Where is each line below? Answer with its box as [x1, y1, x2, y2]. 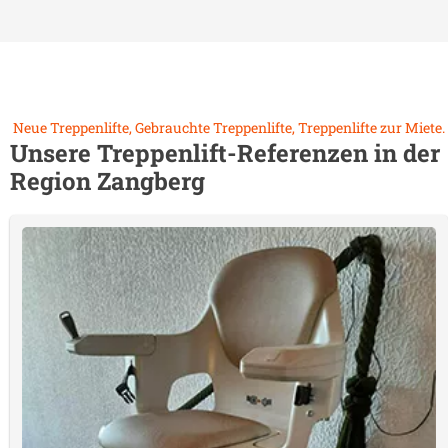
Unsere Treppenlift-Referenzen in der [10, 137, 440, 169]
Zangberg [97, 165, 205, 197]
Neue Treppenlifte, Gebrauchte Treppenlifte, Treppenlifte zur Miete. [13, 118, 445, 137]
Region [10, 165, 97, 197]
